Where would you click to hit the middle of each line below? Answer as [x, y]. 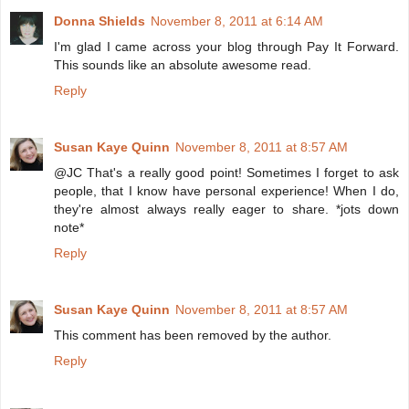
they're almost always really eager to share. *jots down [226, 210]
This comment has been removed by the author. [193, 336]
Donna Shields [100, 21]
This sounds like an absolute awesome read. [183, 65]
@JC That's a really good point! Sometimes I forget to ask [226, 173]
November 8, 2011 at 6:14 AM [237, 21]
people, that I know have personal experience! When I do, [226, 191]
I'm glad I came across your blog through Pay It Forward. [226, 47]
